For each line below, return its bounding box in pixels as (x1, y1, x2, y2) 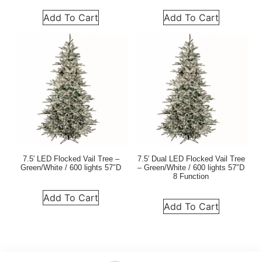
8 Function (173, 172, 209, 181)
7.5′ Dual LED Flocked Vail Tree (137, 154, 245, 164)
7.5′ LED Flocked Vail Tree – (22, 154, 119, 164)
